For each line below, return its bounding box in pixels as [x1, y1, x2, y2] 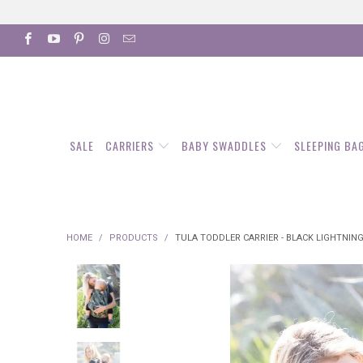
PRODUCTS [109, 233, 158, 244]
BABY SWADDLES [181, 137, 271, 155]
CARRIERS [105, 137, 157, 155]
